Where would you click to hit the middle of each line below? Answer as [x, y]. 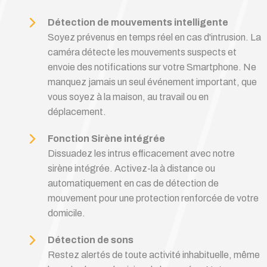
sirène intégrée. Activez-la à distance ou [131, 168]
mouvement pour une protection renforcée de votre [153, 198]
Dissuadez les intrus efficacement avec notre [141, 153]
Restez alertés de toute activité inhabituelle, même [154, 255]
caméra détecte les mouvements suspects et [142, 52]
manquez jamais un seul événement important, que [152, 82]
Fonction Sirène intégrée [106, 139]
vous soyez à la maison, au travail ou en [128, 97]
